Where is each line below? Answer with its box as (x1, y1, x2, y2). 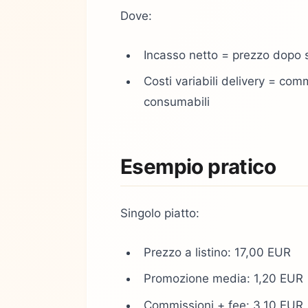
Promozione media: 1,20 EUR (144, 272, 303, 286)
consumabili (144, 95, 210, 109)
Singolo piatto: (120, 206, 199, 220)
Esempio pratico (120, 153, 276, 179)
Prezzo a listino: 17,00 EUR (144, 245, 291, 259)
